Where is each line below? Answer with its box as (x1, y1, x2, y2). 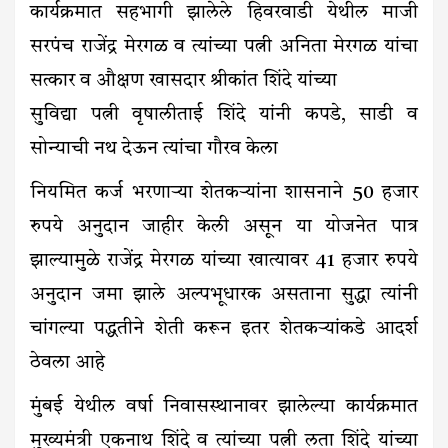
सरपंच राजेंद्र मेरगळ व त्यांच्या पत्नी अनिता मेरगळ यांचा (30, 38, 418, 58)
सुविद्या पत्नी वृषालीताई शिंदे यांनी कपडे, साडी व (30, 106, 418, 126)
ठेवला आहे (30, 354, 105, 374)
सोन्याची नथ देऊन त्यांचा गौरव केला (30, 140, 278, 160)
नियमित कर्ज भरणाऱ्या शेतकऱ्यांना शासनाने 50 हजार (30, 184, 418, 204)
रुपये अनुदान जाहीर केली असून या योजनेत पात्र (30, 218, 418, 238)
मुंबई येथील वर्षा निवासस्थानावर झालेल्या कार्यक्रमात (30, 398, 418, 418)
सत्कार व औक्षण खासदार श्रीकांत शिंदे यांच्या (30, 72, 337, 92)
